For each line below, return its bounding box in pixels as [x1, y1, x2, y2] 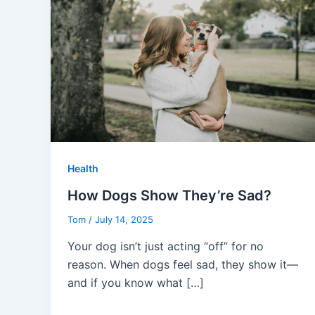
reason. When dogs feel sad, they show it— [67, 257, 298, 271]
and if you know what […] [67, 275, 204, 290]
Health [67, 162, 98, 175]
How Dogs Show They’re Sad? [67, 187, 271, 205]
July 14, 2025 [95, 214, 153, 226]
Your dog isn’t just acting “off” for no [67, 238, 264, 253]
